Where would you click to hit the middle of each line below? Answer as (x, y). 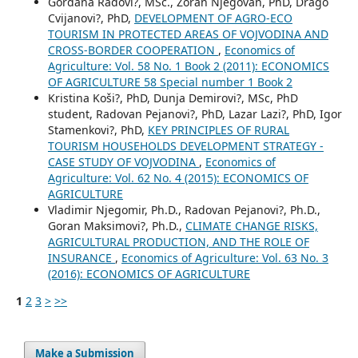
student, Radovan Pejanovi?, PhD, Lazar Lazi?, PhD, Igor (195, 114)
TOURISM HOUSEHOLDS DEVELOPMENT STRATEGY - (185, 146)
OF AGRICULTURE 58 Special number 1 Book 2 (170, 82)
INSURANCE (81, 258)
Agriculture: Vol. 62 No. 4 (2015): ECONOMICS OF (178, 178)
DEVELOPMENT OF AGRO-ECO (213, 18)
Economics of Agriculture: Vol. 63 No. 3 (225, 258)
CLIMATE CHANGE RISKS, (251, 226)
